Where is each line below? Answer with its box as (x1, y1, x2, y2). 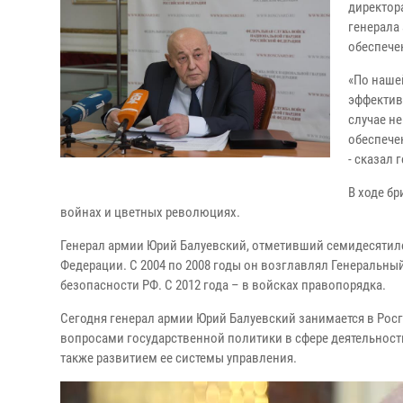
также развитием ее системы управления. (60, 350, 297, 366)
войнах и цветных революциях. (60, 204, 240, 220)
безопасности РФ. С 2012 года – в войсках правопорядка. (60, 277, 386, 293)
